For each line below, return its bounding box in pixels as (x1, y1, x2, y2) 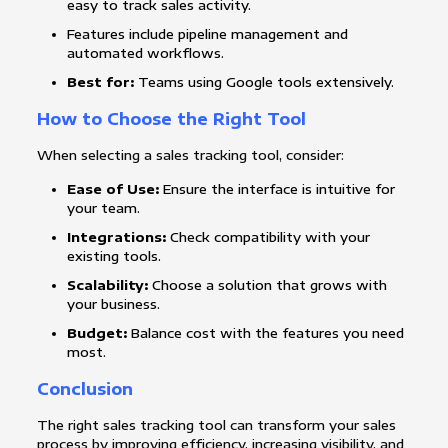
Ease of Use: (66, 181, 159, 198)
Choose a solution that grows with (147, 277, 387, 294)
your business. (66, 296, 160, 313)
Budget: (66, 325, 127, 342)
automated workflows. (66, 45, 224, 62)
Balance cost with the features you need (126, 325, 404, 342)
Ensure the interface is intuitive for (158, 181, 395, 198)
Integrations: (66, 229, 166, 246)
